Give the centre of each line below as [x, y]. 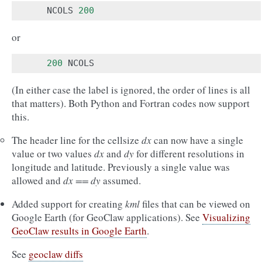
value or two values [53, 154]
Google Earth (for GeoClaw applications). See [107, 217]
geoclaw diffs [56, 254]
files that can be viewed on [195, 204]
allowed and [37, 180]
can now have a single [197, 140]
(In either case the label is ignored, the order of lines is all [131, 90]
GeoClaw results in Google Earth [79, 231]
